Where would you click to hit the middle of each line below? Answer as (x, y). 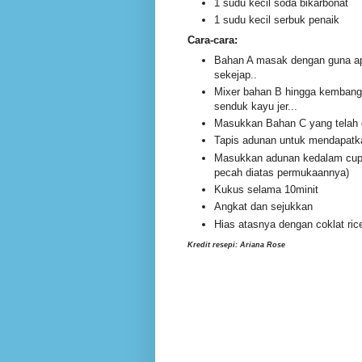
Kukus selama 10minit (268, 190)
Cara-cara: (213, 40)
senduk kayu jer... (256, 106)
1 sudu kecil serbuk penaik (277, 20)
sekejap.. (236, 74)
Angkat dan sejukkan (263, 207)
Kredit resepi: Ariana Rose (236, 245)
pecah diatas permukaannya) (282, 172)
